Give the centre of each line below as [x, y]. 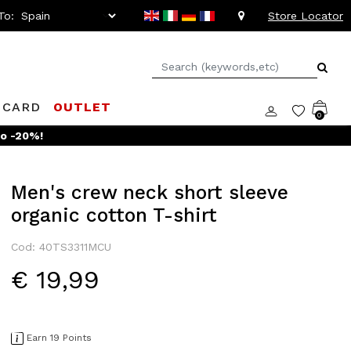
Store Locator [306, 15]
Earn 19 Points [59, 338]
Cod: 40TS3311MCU [61, 247]
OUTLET [83, 107]
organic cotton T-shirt [114, 215]
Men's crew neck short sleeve [150, 192]
